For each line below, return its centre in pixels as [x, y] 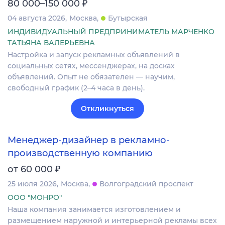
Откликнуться [107, 108]
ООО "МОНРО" [35, 198]
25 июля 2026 [32, 184]
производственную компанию [80, 153]
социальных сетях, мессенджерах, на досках [91, 66]
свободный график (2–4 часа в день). [76, 88]
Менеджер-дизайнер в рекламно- [89, 140]
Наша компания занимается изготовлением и [94, 210]
